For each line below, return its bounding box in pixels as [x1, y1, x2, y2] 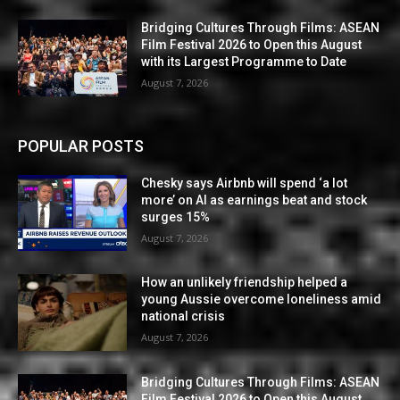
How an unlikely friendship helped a [141, 275, 348, 290]
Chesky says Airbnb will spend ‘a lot [141, 175, 348, 190]
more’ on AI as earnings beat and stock [141, 192, 368, 207]
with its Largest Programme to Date [141, 54, 347, 69]
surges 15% [141, 209, 211, 224]
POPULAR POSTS [18, 136, 144, 155]
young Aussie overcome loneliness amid [141, 292, 382, 307]
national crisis [141, 309, 226, 324]
